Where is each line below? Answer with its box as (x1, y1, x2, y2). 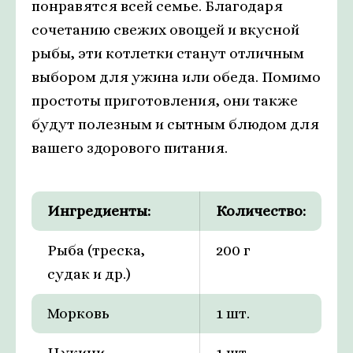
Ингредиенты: (47, 203, 150, 220)
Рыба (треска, (47, 242, 145, 259)
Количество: (216, 203, 306, 220)
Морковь (47, 305, 110, 322)
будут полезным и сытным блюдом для (32, 116, 319, 133)
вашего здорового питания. (32, 139, 228, 157)
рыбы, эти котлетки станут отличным (32, 45, 304, 62)
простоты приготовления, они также (32, 92, 298, 110)
